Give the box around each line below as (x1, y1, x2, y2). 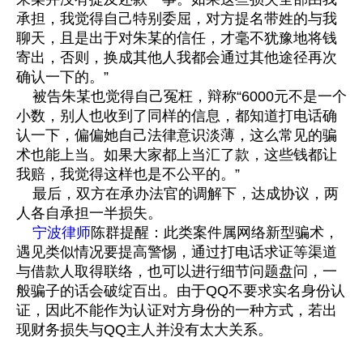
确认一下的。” (16, 69, 109, 86)
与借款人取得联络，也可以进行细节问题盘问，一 (16, 263, 337, 280)
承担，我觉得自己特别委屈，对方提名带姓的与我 (16, 11, 337, 28)
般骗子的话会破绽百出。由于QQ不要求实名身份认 (16, 283, 345, 300)
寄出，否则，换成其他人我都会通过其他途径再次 (16, 49, 337, 66)
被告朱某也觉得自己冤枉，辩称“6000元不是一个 (16, 88, 347, 105)
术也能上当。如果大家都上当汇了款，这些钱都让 (16, 147, 337, 164)
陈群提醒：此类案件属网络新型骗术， (91, 224, 339, 241)
